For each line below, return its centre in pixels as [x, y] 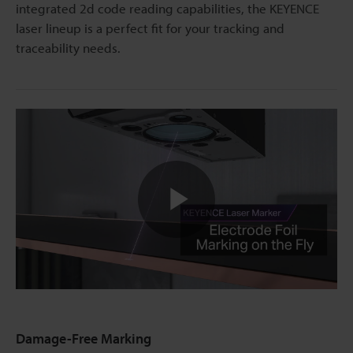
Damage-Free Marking [84, 339]
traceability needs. [68, 47]
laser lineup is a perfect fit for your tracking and [150, 28]
